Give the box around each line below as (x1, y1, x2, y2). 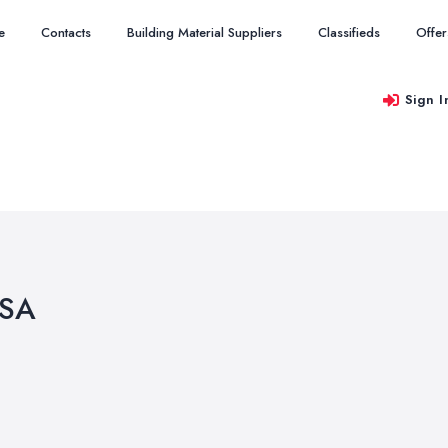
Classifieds (318, 23, 380, 42)
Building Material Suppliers (127, 23, 282, 42)
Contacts (41, 23, 91, 42)
